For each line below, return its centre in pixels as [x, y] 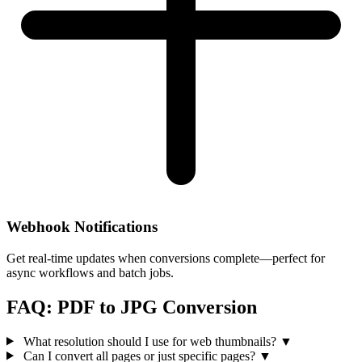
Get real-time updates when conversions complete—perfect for [166, 258]
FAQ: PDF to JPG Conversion [132, 307]
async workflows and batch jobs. [90, 272]
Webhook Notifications [82, 226]
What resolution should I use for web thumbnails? [149, 341]
